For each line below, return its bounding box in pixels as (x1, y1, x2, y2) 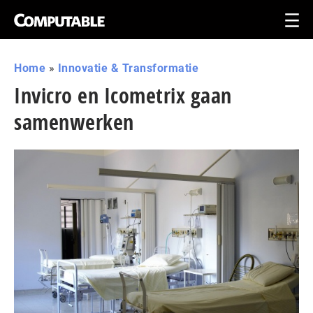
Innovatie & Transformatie (57, 61, 198, 75)
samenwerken (14, 108, 134, 136)
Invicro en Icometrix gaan (14, 81, 232, 110)
